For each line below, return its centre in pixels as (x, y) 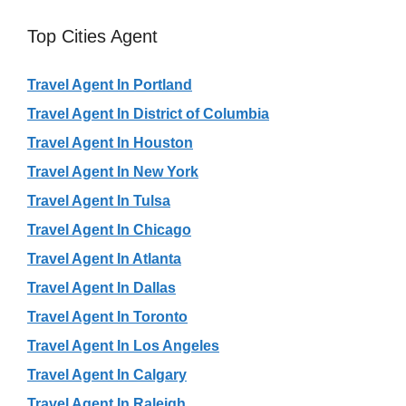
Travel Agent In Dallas (101, 287)
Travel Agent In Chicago (109, 229)
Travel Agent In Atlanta (104, 258)
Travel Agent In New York (113, 171)
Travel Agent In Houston (110, 142)
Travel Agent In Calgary (107, 374)
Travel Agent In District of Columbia (148, 113)
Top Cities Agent (92, 36)
